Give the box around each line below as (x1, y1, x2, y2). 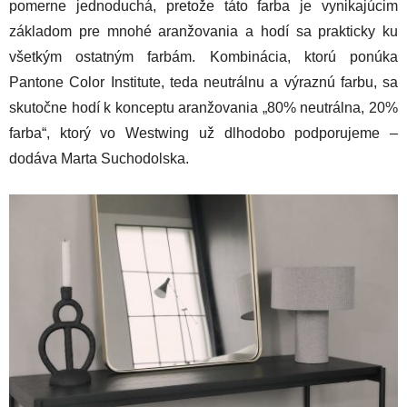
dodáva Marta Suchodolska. (9, 151, 189, 167)
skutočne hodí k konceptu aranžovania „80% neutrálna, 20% (9, 100, 398, 116)
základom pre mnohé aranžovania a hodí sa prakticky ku (9, 24, 398, 40)
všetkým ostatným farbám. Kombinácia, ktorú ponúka (9, 49, 398, 65)
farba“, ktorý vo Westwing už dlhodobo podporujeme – (9, 125, 398, 142)
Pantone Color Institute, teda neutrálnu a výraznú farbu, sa (9, 74, 398, 91)
